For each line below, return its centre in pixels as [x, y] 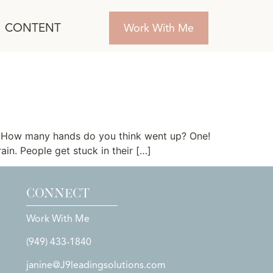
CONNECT [58, 193]
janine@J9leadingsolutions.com [96, 265]
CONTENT [33, 28]
